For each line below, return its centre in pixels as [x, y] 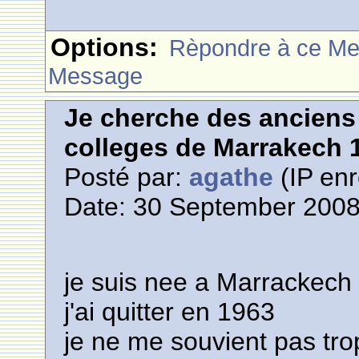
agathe [232, 177]
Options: [105, 47]
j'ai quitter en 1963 [170, 312]
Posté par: [127, 177]
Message [96, 76]
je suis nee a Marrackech [208, 282]
